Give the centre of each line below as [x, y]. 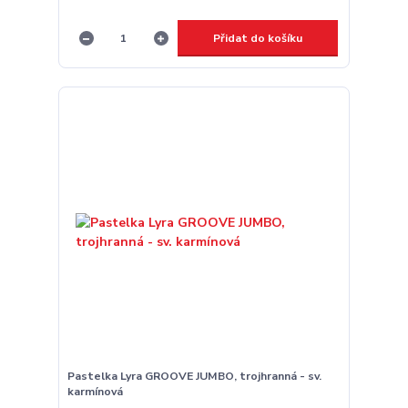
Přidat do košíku [257, 38]
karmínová [95, 391]
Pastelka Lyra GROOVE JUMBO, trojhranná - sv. [194, 376]
